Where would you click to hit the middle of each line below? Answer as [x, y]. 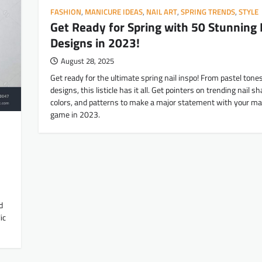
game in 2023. [75, 115]
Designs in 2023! [95, 43]
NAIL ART [162, 12]
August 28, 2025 [87, 61]
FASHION [66, 12]
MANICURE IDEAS [114, 12]
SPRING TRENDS [208, 12]
